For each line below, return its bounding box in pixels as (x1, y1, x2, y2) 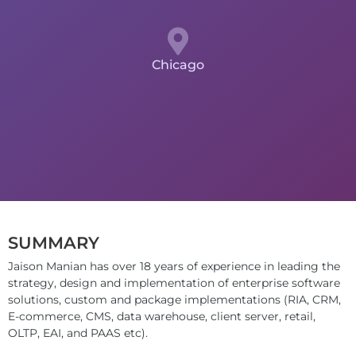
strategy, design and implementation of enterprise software (8, 275, 340, 290)
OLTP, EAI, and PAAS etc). (8, 325, 148, 340)
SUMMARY (8, 233, 99, 253)
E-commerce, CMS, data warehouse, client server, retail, (8, 308, 315, 323)
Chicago (152, 57, 204, 72)
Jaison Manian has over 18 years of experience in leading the (8, 258, 340, 273)
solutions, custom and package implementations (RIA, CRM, (8, 292, 341, 307)
